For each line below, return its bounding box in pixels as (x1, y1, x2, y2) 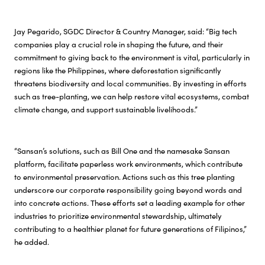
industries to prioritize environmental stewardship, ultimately (14, 210, 222, 222)
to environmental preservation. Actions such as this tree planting (14, 171, 235, 183)
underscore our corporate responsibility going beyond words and (14, 184, 242, 196)
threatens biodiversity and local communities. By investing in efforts (14, 77, 247, 89)
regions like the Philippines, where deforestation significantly (14, 64, 221, 76)
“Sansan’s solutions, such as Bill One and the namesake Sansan (14, 145, 230, 157)
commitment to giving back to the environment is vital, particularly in (14, 51, 250, 63)
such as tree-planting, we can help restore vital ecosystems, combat (14, 91, 249, 102)
